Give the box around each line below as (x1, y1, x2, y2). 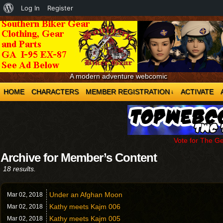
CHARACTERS (31, 88, 79, 96)
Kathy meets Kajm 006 (49, 203, 120, 211)
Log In (21, 4, 40, 12)
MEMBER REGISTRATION (86, 88, 170, 96)
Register (47, 4, 73, 12)
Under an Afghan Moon (49, 191, 122, 199)
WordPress (13, 19, 47, 27)
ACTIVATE (181, 88, 214, 96)
